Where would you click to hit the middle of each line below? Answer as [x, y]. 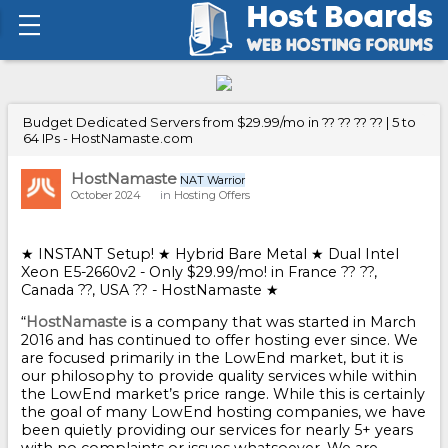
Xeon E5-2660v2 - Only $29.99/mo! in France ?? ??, [199, 272]
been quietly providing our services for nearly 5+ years [217, 430]
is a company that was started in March [271, 322]
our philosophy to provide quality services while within [219, 376]
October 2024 [106, 195]
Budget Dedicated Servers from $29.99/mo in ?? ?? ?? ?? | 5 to [219, 122]
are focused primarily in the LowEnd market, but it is [212, 358]
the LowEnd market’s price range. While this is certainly [223, 394]
